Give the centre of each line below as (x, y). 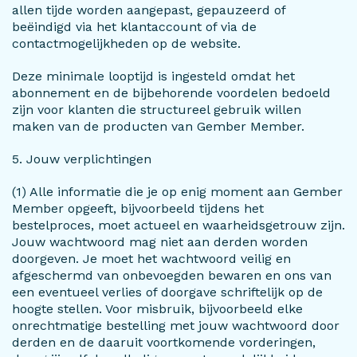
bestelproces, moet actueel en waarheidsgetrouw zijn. (178, 225)
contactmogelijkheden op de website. (126, 43)
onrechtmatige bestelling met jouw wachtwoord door (176, 326)
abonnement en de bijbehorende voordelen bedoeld (171, 93)
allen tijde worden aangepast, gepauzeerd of (149, 10)
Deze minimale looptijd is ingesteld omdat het (153, 76)
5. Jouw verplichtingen (82, 159)
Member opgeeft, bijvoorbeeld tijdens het (138, 208)
